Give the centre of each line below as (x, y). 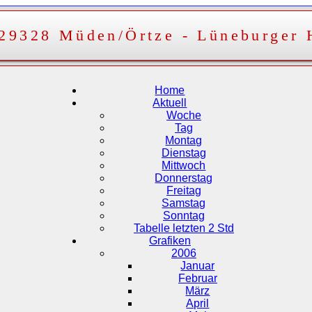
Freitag (184, 190)
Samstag (184, 203)
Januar (198, 265)
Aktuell (170, 102)
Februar (197, 278)
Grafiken (170, 240)
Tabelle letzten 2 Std (184, 228)
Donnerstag (184, 178)
